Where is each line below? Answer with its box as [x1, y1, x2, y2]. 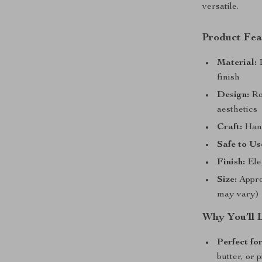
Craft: [217, 123, 243, 132]
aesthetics [217, 105, 258, 115]
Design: [217, 91, 250, 100]
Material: [217, 58, 257, 68]
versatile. [202, 2, 239, 12]
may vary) [217, 190, 260, 199]
